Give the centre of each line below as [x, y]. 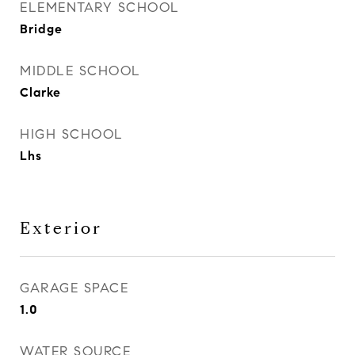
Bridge [41, 29]
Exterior [61, 228]
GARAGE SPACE [74, 288]
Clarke [40, 92]
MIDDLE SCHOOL [80, 71]
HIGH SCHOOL [72, 134]
